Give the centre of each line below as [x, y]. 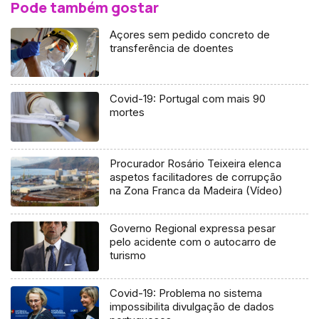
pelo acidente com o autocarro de [193, 242]
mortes [127, 113]
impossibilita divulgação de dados [192, 307]
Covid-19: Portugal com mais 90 [188, 99]
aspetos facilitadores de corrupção [196, 177]
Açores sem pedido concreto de [190, 34]
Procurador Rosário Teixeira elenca [196, 164]
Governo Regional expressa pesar [193, 229]
